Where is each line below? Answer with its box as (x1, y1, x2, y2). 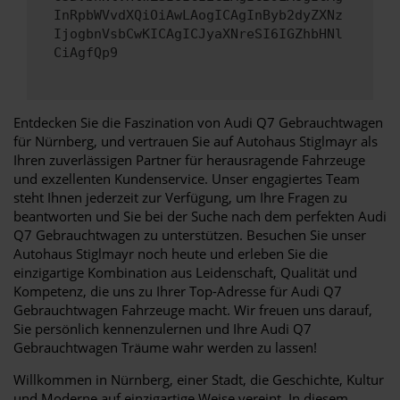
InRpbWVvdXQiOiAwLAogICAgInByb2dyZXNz (54, 7, 343, 24)
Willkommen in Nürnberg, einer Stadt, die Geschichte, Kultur (13, 370, 384, 388)
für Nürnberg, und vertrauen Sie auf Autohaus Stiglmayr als (13, 131, 378, 150)
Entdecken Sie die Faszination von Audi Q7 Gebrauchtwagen (13, 112, 383, 131)
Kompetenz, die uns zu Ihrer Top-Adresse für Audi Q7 (13, 281, 342, 300)
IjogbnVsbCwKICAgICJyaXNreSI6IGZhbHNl (54, 26, 343, 43)
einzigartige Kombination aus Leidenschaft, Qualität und (13, 262, 357, 281)
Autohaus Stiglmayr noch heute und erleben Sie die (13, 244, 328, 262)
